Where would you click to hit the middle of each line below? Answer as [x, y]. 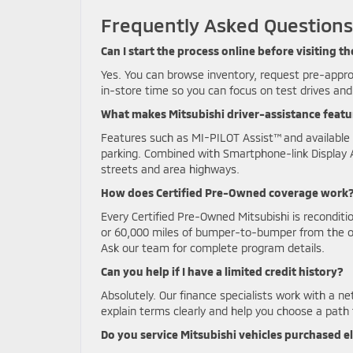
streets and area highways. [170, 169]
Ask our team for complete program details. [213, 248]
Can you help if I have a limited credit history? [222, 271]
